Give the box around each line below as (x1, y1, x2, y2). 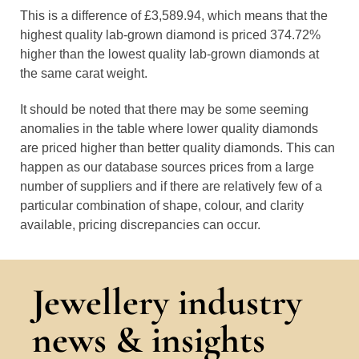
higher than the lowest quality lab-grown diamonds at (20, 47, 319, 61)
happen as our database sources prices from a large (20, 160, 314, 174)
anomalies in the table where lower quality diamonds (20, 122, 318, 135)
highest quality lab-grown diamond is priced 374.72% (20, 28, 321, 42)
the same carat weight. (20, 67, 147, 80)
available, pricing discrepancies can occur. (20, 218, 260, 232)
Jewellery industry (32, 280, 302, 325)
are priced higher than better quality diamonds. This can (20, 141, 335, 155)
